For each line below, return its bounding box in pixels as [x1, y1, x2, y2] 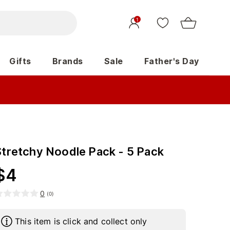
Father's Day [144, 56, 199, 66]
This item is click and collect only [15, 216, 147, 226]
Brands [52, 56, 83, 66]
